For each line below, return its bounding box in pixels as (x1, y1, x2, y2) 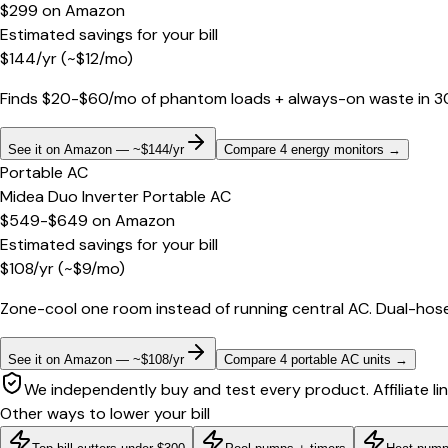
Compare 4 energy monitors (224, 142, 384, 158)
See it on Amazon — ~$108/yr (8, 352, 184, 368)
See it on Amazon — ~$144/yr (8, 142, 184, 158)
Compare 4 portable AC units (224, 352, 391, 368)
